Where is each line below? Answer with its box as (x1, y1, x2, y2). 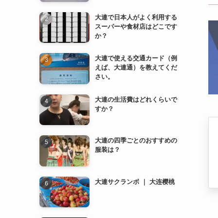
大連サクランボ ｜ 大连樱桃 (95, 176, 175, 186)
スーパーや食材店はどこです (95, 21, 178, 31)
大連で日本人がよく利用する (95, 12, 178, 21)
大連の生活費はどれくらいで (95, 94, 178, 104)
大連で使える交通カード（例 (95, 53, 178, 63)
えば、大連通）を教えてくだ (95, 62, 178, 72)
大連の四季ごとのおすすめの (95, 135, 178, 145)
